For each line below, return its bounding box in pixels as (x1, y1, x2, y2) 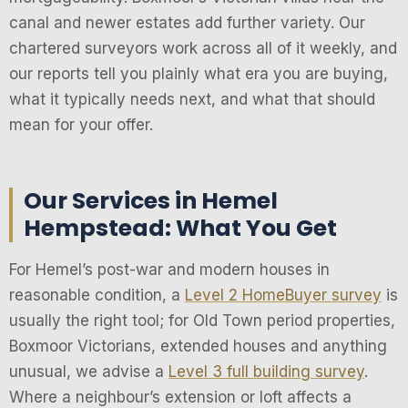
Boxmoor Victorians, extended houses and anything (9, 337, 387, 356)
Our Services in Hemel (24, 185, 278, 218)
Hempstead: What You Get (24, 212, 337, 245)
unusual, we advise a (9, 362, 168, 382)
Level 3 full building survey (168, 362, 364, 382)
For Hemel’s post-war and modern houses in (9, 260, 330, 280)
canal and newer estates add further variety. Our (9, 14, 365, 33)
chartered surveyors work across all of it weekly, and (9, 39, 397, 58)
